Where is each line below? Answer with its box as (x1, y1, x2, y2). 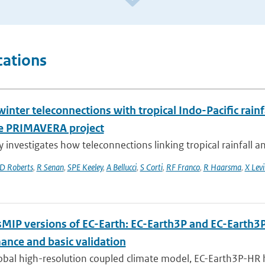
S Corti (140, 161, 163, 173)
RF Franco (166, 161, 200, 173)
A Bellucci (106, 161, 137, 173)
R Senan (36, 161, 64, 173)
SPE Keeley (67, 161, 103, 173)
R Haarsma (203, 161, 241, 173)
